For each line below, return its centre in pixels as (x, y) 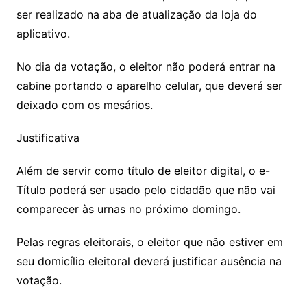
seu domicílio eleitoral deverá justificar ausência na (149, 261)
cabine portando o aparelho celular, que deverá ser (149, 85)
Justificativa (48, 137)
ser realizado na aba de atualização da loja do (136, 14)
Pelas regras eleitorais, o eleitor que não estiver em (149, 242)
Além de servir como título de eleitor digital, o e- (143, 170)
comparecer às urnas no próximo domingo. (128, 209)
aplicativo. (43, 33)
